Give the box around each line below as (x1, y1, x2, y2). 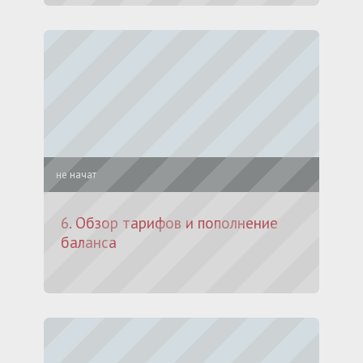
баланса (61, 233, 117, 252)
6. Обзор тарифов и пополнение (61, 213, 278, 233)
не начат (56, 168, 96, 181)
